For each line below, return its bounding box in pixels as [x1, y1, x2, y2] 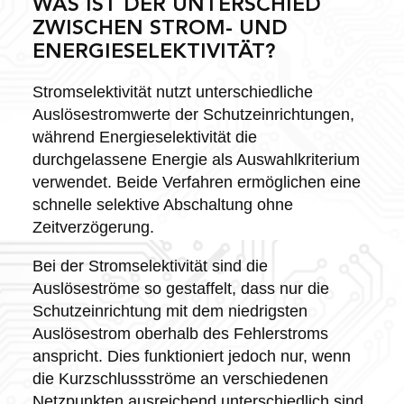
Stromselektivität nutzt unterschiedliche [32, 82, 313, 101]
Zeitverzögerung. [32, 217, 154, 236]
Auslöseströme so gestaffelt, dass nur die [32, 279, 329, 298]
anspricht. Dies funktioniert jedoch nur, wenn [32, 346, 351, 365]
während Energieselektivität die [32, 127, 257, 146]
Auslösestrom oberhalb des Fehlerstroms [32, 324, 328, 343]
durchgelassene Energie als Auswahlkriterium [32, 150, 360, 169]
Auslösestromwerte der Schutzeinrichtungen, [32, 105, 354, 124]
